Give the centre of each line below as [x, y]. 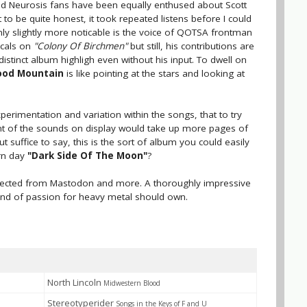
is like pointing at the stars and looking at [154, 73]
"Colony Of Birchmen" [81, 46]
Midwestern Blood [132, 283]
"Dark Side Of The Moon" [87, 156]
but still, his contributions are [191, 46]
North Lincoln [75, 282]
